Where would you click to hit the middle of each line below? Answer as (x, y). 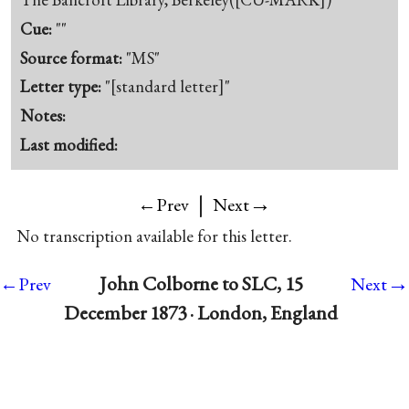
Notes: (43, 116)
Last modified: (69, 144)
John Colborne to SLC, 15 (201, 283)
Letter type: (63, 87)
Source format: (73, 58)
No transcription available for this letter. (154, 236)
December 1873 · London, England (201, 312)
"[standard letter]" (168, 87)
